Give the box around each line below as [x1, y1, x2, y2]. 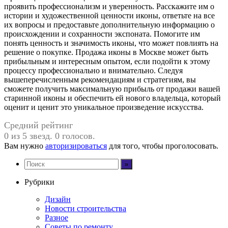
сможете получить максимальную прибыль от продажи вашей [4, 84, 220, 94]
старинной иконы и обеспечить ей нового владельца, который [4, 94, 221, 103]
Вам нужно [4, 141, 45, 151]
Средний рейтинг [4, 120, 73, 131]
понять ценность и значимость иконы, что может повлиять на [4, 39, 218, 48]
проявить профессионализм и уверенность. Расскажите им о [4, 2, 214, 11]
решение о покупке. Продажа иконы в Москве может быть [4, 48, 208, 57]
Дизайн [45, 195, 71, 204]
